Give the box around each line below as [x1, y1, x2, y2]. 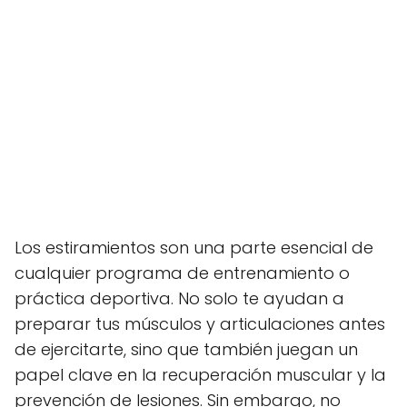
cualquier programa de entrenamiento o [15, 261, 350, 284]
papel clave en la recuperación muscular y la [15, 362, 386, 386]
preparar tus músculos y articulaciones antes [15, 312, 385, 335]
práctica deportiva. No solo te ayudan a [15, 286, 344, 310]
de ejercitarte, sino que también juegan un [15, 337, 358, 361]
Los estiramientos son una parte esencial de [15, 235, 373, 259]
